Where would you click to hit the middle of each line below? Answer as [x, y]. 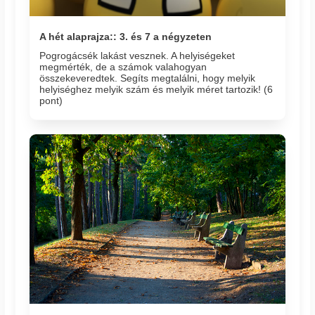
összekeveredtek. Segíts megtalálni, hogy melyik [148, 78]
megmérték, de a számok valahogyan [123, 67]
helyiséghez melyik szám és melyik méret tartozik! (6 [156, 90]
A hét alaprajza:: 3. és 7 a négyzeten [126, 37]
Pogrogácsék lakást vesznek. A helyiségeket [137, 56]
